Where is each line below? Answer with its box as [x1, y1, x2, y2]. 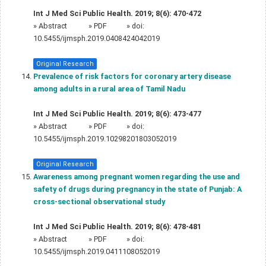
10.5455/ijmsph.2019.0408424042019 [33, 33, 160, 43]
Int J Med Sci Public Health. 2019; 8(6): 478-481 [33, 221, 201, 231]
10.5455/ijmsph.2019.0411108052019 [33, 246, 160, 256]
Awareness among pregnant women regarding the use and [33, 172, 240, 181]
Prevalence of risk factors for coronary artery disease [33, 71, 231, 81]
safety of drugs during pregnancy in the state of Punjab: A [33, 184, 242, 194]
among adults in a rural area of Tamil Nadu [33, 84, 185, 93]
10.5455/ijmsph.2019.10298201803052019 [33, 134, 176, 143]
